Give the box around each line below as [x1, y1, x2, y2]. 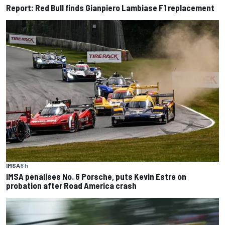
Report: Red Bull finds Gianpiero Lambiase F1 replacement [6, 2, 214, 13]
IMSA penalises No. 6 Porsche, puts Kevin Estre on [6, 171, 186, 182]
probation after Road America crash [6, 180, 137, 191]
